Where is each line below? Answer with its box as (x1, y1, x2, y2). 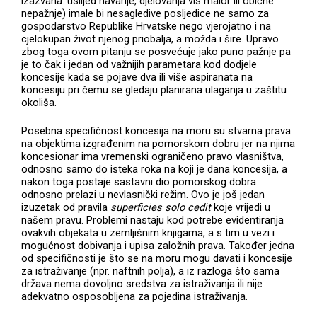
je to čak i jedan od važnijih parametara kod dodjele (21, 58, 258, 71)
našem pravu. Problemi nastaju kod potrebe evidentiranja (21, 214, 284, 227)
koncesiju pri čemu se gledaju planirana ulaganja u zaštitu (21, 83, 287, 97)
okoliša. (21, 96, 57, 110)
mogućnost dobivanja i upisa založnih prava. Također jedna (21, 239, 295, 253)
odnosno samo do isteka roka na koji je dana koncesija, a (21, 163, 288, 176)
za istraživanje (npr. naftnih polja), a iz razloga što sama (21, 265, 280, 278)
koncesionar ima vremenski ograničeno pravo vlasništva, (21, 150, 284, 163)
